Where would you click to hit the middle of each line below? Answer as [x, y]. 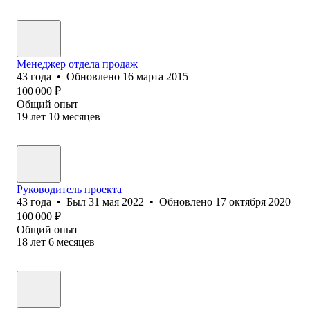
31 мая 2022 [116, 201]
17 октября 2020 [253, 201]
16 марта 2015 [155, 76]
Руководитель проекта [69, 189]
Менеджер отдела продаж [77, 64]
